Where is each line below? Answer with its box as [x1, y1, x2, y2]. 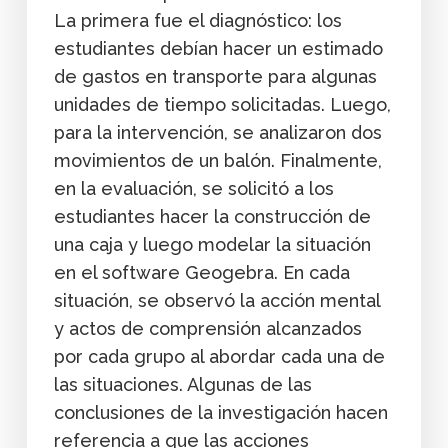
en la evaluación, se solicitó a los [53, 177, 334, 199]
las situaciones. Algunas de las [53, 373, 312, 395]
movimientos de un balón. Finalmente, [53, 149, 382, 171]
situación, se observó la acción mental [53, 289, 380, 311]
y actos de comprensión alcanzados [53, 317, 362, 339]
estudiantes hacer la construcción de [53, 205, 371, 227]
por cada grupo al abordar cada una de [53, 345, 385, 367]
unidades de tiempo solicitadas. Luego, [53, 93, 391, 115]
